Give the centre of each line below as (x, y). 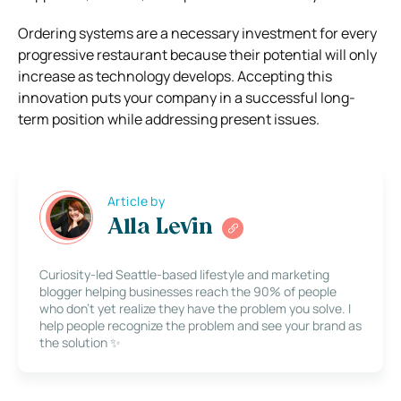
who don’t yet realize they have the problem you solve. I (195, 308)
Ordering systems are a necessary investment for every (197, 33)
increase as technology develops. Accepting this (175, 76)
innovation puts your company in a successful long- (187, 97)
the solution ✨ (80, 342)
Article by (137, 201)
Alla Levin (160, 229)
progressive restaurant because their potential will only (197, 54)
